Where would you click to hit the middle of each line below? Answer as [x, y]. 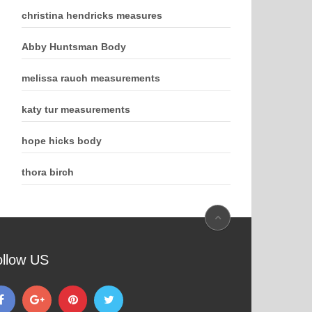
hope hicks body [62, 141]
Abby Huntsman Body [74, 47]
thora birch [48, 172]
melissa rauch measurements [91, 78]
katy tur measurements [76, 109]
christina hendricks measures [92, 15]
